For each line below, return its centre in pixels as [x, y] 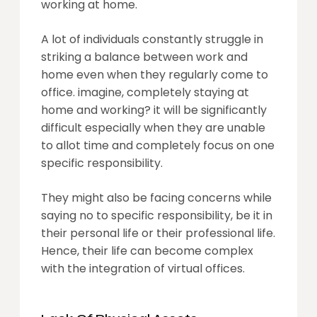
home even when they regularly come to [155, 75]
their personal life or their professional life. [158, 233]
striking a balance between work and [144, 57]
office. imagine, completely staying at [145, 92]
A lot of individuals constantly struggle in [152, 39]
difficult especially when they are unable [153, 128]
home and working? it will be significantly [154, 110]
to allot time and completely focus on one [158, 145]
